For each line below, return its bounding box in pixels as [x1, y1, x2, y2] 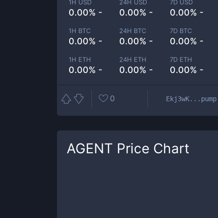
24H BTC [119, 27, 146, 35]
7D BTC [170, 27, 192, 35]
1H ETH [69, 55, 91, 63]
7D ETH [170, 55, 193, 63]
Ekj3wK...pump [166, 94, 217, 103]
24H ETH [119, 55, 147, 63]
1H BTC [69, 27, 91, 35]
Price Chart [113, 140, 189, 157]
